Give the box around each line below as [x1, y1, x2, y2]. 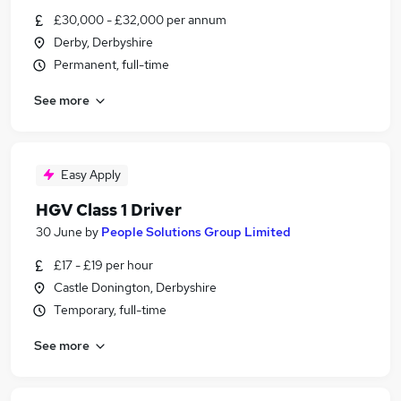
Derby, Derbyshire [54, 34, 153, 50]
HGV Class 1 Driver [36, 200, 182, 220]
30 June [36, 224, 82, 240]
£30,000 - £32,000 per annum [54, 12, 226, 28]
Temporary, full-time [54, 302, 166, 318]
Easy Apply [61, 166, 121, 183]
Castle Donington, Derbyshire [54, 279, 217, 295]
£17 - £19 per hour [54, 257, 153, 273]
